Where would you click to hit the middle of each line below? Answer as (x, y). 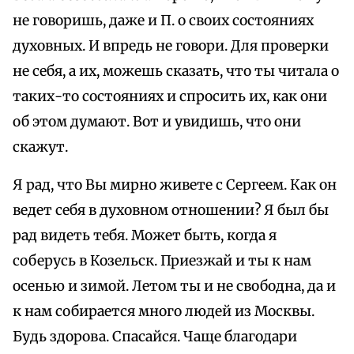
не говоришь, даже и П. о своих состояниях (163, 21)
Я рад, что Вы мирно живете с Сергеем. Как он (175, 185)
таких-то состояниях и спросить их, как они (170, 97)
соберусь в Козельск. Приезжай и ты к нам (162, 261)
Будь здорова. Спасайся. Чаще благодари (155, 337)
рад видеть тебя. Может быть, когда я (145, 236)
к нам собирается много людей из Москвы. (164, 312)
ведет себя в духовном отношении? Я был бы (171, 211)
